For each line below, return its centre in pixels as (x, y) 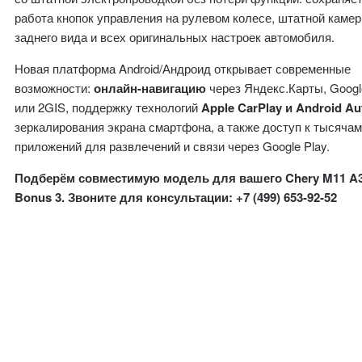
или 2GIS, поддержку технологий (108, 107)
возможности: (55, 88)
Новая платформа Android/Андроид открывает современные (183, 68)
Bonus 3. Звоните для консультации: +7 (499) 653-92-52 (176, 197)
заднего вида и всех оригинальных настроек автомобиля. (175, 37)
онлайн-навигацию (150, 88)
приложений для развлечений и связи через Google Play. (173, 146)
